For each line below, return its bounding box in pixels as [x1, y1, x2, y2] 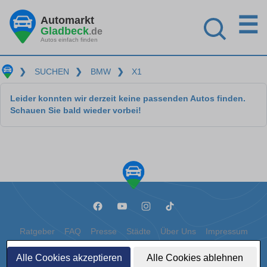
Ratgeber [19, 227, 55, 236]
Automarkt [41, 14, 94, 26]
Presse [90, 227, 117, 236]
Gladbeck [41, 24, 89, 37]
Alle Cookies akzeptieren [15, 253, 122, 263]
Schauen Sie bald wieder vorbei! [10, 106, 141, 115]
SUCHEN [34, 67, 69, 76]
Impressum [205, 227, 248, 236]
